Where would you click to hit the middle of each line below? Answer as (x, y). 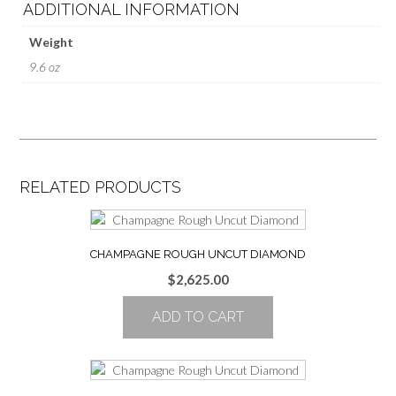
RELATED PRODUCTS (100, 187)
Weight (52, 42)
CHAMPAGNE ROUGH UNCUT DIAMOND (198, 254)
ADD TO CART (198, 316)
